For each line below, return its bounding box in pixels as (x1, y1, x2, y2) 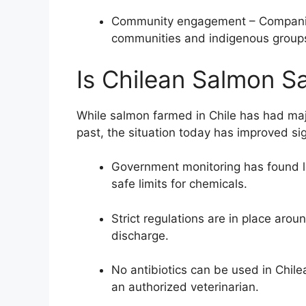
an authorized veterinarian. (111, 280, 259, 294)
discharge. (111, 228, 169, 242)
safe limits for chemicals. (111, 177, 247, 191)
